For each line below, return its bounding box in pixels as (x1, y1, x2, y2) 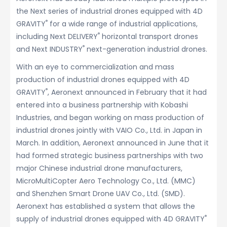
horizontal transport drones (100, 31, 198, 42)
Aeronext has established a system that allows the (16, 201, 195, 212)
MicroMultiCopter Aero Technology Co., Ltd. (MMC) (16, 176, 196, 186)
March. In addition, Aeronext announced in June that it (16, 138, 209, 148)
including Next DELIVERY (16, 31, 98, 42)
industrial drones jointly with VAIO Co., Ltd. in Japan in (16, 125, 202, 136)
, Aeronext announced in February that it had (48, 87, 207, 98)
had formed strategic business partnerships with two (16, 150, 203, 161)
